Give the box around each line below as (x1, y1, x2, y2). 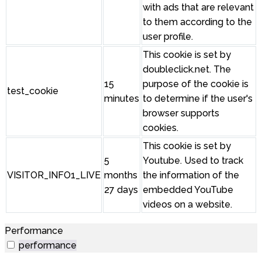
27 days (104, 184, 138, 196)
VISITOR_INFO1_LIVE (7, 170, 101, 181)
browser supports (143, 108, 219, 119)
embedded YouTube (143, 184, 233, 196)
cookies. (143, 122, 178, 134)
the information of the (143, 170, 239, 181)
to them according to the (143, 16, 252, 28)
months (104, 170, 137, 181)
